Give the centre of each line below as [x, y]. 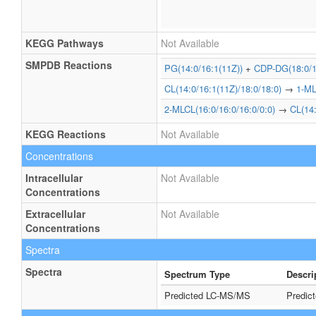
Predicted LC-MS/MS [207, 295]
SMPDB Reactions [69, 65]
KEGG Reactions [66, 134]
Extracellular [55, 214]
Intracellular [54, 178]
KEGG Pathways [65, 43]
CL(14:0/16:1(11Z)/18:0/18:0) [223, 89]
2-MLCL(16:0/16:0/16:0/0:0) [220, 109]
